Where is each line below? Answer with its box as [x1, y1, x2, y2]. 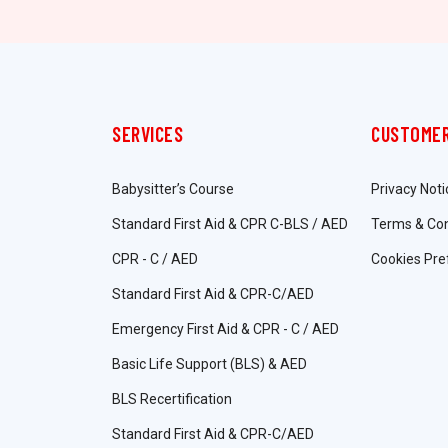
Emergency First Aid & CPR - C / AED [112, 321, 339, 338]
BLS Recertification [112, 391, 232, 408]
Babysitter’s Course [112, 181, 234, 198]
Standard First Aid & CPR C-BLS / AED [112, 216, 348, 233]
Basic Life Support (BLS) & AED [112, 356, 307, 373]
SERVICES [112, 122, 183, 147]
